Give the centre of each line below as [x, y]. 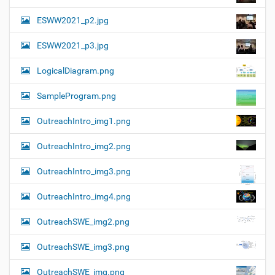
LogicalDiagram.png [76, 70]
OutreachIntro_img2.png [84, 146]
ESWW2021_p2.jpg [73, 20]
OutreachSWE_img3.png [83, 246]
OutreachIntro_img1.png [84, 121]
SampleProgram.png [76, 95]
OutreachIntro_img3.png [84, 171]
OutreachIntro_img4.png [84, 196]
